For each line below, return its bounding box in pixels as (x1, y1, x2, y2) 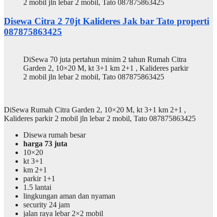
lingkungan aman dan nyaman (23, 191, 115, 200)
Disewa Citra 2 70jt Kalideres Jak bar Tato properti (4, 15, 209, 26)
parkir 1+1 (23, 174, 55, 183)
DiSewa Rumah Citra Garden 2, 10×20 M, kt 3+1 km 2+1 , (4, 105, 186, 114)
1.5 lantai (23, 183, 51, 191)
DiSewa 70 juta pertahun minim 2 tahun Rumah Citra (23, 55, 186, 63)
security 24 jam (23, 200, 70, 209)
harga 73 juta (23, 139, 67, 148)
